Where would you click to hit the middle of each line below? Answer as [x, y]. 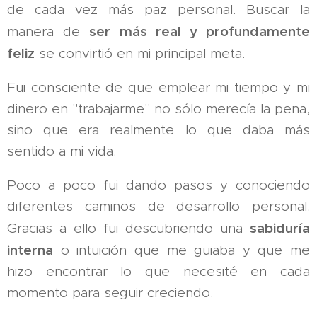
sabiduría [280, 228]
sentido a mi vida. [62, 151]
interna [30, 250]
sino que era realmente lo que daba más [158, 130]
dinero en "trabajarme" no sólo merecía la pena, [158, 109]
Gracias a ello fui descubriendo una [128, 229]
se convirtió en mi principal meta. [140, 54]
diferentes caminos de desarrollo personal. [158, 207]
